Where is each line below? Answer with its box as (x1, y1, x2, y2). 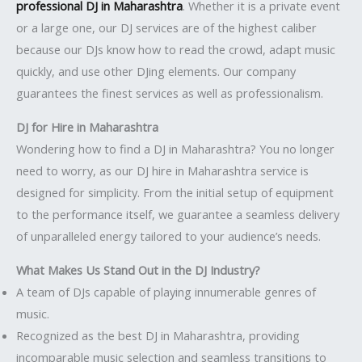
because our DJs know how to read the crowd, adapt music (16, 41, 335, 58)
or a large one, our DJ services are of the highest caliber (16, 19, 317, 36)
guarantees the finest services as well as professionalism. (16, 85, 323, 102)
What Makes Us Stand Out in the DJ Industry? (16, 261, 260, 278)
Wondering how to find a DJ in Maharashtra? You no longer (16, 140, 335, 157)
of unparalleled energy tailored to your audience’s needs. (16, 227, 321, 244)
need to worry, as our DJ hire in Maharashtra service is (16, 162, 309, 179)
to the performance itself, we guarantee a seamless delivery (16, 205, 339, 222)
